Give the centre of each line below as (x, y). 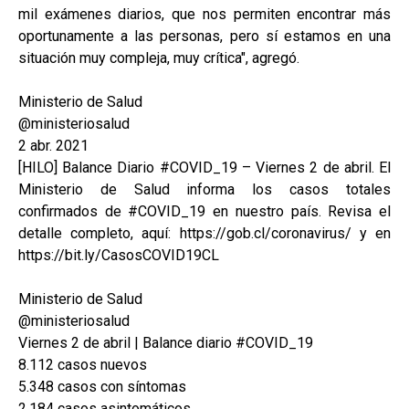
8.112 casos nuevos (83, 365)
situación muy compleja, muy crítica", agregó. (159, 58)
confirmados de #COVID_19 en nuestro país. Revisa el (204, 212)
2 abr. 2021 (53, 146)
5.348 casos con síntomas (102, 387)
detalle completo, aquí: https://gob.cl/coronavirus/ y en (204, 234)
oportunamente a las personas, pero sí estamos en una (204, 37)
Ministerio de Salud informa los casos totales (204, 190)
